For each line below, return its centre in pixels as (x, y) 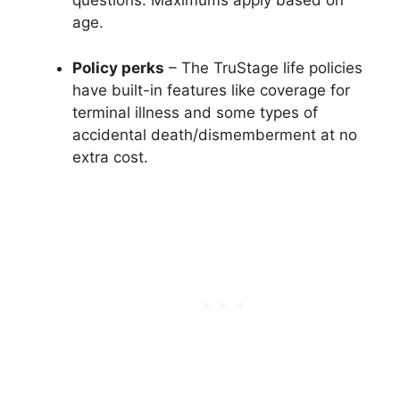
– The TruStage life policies (263, 67)
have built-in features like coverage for (211, 90)
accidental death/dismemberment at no (215, 134)
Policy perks (118, 67)
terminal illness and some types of (195, 112)
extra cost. (110, 157)
